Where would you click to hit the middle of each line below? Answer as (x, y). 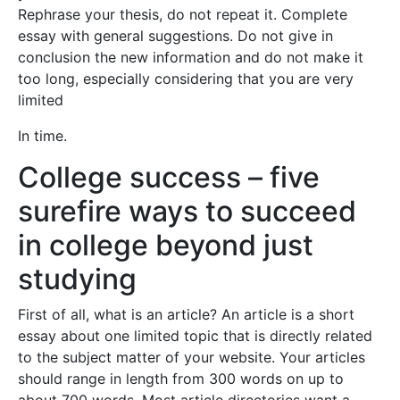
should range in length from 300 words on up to (181, 379)
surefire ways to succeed (187, 211)
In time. (42, 136)
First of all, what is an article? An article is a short (186, 314)
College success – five (169, 177)
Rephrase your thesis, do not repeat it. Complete (183, 14)
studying (77, 279)
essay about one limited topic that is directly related (195, 336)
